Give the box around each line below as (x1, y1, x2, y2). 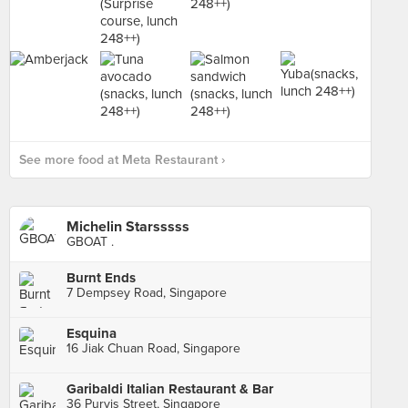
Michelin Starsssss (66, 218, 189, 236)
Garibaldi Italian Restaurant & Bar (66, 381, 273, 397)
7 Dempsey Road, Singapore (66, 285, 227, 301)
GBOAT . (66, 234, 114, 250)
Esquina (66, 325, 117, 342)
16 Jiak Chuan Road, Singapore (66, 341, 240, 356)
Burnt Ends (66, 270, 136, 286)
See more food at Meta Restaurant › (19, 152, 225, 168)
